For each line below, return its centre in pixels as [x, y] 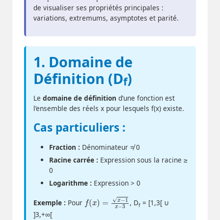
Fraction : [65, 147]
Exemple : [50, 203]
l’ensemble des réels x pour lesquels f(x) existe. [109, 108]
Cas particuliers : [79, 127]
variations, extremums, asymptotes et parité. [106, 18]
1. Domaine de [83, 61]
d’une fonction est [146, 98]
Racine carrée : [74, 160]
